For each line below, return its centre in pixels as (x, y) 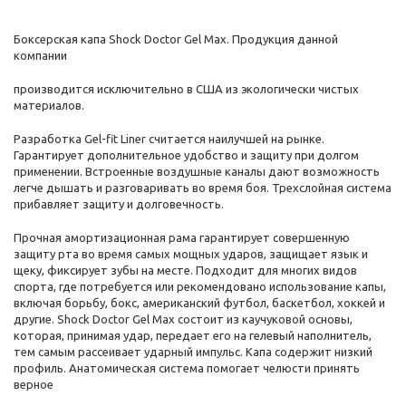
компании (40, 55)
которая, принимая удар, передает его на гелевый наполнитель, (193, 335)
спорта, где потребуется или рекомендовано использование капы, (200, 286)
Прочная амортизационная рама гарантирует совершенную (182, 237)
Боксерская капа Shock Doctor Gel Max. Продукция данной (176, 39)
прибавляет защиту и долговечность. (119, 204)
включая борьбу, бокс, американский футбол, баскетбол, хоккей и (199, 303)
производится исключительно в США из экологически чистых (186, 89)
